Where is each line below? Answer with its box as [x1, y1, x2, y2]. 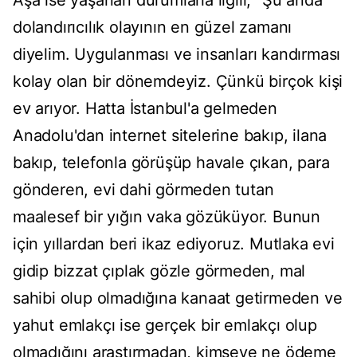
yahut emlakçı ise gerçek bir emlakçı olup [13, 316, 317, 335]
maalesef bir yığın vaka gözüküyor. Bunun [13, 207, 320, 227]
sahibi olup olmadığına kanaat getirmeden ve [13, 288, 343, 308]
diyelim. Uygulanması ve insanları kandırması [13, 45, 341, 65]
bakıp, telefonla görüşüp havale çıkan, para [13, 153, 330, 173]
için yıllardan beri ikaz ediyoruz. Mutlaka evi [13, 234, 335, 254]
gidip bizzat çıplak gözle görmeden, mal [13, 261, 306, 281]
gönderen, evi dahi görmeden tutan [13, 180, 274, 200]
